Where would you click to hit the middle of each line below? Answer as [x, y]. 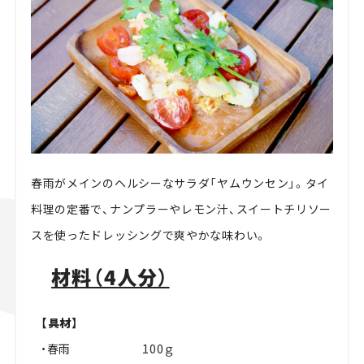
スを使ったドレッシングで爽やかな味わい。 [149, 234]
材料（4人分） [110, 276]
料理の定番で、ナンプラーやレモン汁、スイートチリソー [181, 208]
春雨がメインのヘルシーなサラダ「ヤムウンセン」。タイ [180, 182]
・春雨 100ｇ [108, 348]
